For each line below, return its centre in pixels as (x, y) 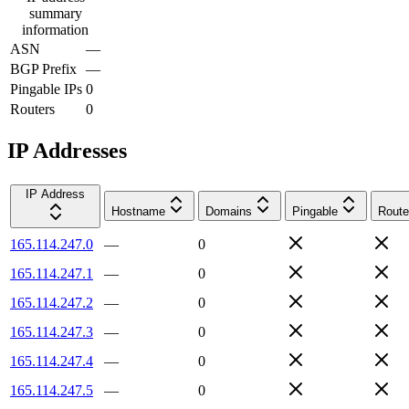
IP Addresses (67, 150)
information (55, 29)
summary (55, 13)
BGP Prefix (43, 68)
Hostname (138, 211)
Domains (229, 211)
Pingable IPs (46, 89)
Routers (32, 109)
